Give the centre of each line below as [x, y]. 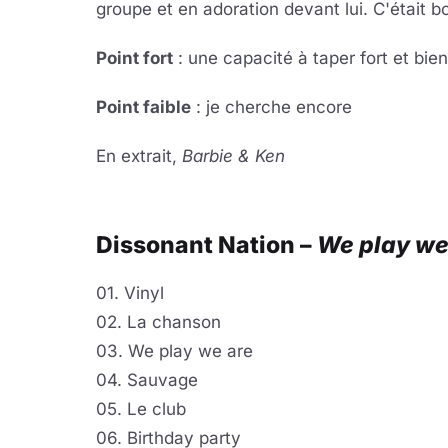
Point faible [143, 107]
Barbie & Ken [233, 156]
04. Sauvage [147, 380]
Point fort [134, 58]
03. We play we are [174, 351]
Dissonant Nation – [206, 245]
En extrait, [139, 156]
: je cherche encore [271, 107]
